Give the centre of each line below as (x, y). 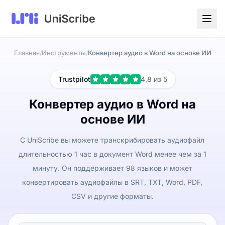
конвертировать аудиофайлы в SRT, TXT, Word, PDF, (113, 182)
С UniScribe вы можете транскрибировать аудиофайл (113, 140)
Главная (27, 53)
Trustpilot (74, 79)
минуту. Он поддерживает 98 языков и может (112, 168)
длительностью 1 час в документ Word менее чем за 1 (112, 154)
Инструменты (64, 53)
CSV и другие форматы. (112, 196)
